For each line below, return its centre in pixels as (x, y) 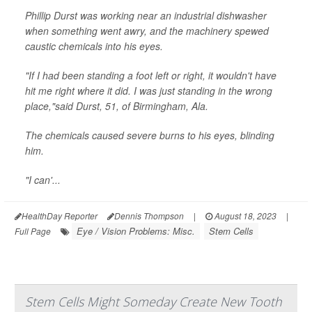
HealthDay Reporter (60, 215)
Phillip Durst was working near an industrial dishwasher (146, 15)
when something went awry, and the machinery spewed (147, 30)
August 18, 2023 (244, 215)
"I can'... (43, 179)
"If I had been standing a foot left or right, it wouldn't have (151, 75)
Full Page (33, 231)
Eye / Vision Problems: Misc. (136, 231)
